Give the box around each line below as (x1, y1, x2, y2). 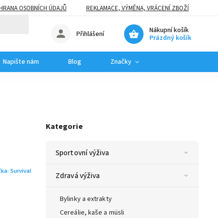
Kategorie (46, 121, 83, 133)
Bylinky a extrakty (60, 194, 112, 204)
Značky (110, 57, 131, 67)
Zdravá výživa (55, 170, 100, 181)
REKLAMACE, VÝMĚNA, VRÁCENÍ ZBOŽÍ (86, 3, 189, 13)
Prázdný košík (149, 33, 191, 43)
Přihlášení (76, 29, 105, 39)
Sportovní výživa (55, 147, 109, 158)
